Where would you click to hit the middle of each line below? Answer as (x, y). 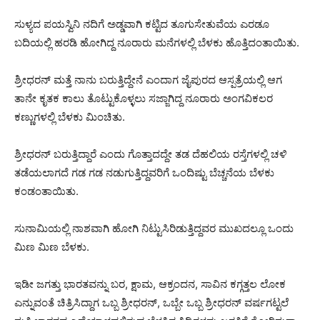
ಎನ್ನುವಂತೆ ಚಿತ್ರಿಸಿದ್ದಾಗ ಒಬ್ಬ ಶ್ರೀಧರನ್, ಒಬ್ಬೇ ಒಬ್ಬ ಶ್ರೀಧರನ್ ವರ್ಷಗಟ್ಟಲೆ (151, 302)
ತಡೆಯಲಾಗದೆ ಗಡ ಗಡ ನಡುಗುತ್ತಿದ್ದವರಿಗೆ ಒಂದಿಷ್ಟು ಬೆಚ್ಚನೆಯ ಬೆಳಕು (144, 172)
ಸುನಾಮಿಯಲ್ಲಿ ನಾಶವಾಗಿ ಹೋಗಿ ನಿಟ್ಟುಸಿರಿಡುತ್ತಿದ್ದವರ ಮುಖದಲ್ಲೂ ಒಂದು (154, 228)
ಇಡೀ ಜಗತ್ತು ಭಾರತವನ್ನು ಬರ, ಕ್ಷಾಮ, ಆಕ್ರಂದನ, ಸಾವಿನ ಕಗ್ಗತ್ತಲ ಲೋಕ (150, 284)
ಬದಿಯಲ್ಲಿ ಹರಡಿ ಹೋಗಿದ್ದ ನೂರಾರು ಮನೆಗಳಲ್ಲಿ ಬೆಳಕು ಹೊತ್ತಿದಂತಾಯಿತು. (157, 42)
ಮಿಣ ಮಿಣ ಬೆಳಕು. (52, 246)
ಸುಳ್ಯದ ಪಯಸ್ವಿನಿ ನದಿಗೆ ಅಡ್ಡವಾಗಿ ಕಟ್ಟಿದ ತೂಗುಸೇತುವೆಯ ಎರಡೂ (142, 24)
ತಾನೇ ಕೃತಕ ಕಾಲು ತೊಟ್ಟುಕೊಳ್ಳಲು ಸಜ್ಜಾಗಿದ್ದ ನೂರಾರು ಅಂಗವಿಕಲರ (144, 98)
